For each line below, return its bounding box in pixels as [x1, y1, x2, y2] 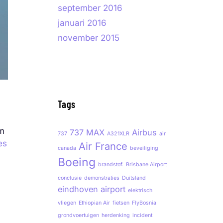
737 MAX [70, 127, 105, 137]
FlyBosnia [132, 200, 156, 206]
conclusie [58, 175, 82, 181]
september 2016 [58, 3, 122, 13]
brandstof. [98, 161, 123, 168]
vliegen [58, 200, 76, 206]
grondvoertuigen [58, 212, 99, 219]
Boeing [58, 155, 96, 169]
